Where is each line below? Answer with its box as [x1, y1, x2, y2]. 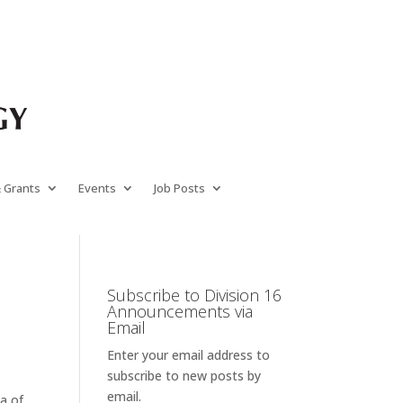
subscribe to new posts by [107, 366, 262, 384]
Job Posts [153, 179, 205, 196]
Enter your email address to [107, 345, 271, 363]
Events [77, 179, 116, 196]
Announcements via [107, 300, 254, 322]
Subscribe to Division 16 [107, 283, 282, 306]
